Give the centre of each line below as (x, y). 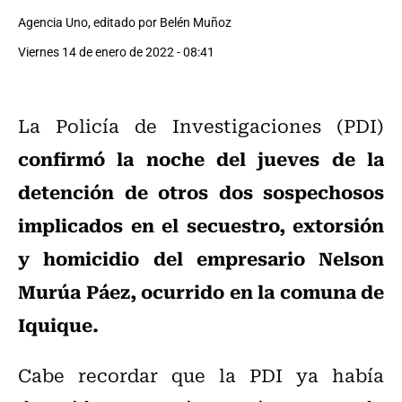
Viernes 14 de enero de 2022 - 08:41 (116, 52)
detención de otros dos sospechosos (201, 192)
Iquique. (58, 324)
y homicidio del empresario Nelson (201, 258)
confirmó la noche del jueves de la (201, 158)
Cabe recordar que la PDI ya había (201, 375)
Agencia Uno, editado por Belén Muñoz (125, 22)
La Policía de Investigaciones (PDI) (201, 126)
